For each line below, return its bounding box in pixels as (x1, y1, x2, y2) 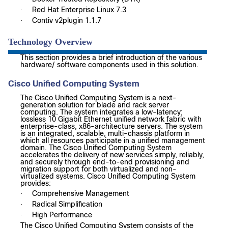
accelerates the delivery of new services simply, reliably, (20, 151, 204, 159)
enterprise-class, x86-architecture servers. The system (20, 122, 203, 131)
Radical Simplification (32, 200, 102, 209)
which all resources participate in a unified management (20, 136, 205, 145)
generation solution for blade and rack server (20, 101, 169, 109)
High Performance (32, 211, 92, 219)
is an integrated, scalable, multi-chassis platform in (20, 129, 190, 138)
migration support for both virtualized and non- (20, 165, 177, 174)
